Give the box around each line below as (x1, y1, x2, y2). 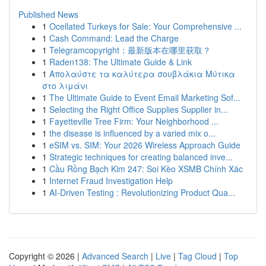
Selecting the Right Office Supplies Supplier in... (49, 103, 228, 115)
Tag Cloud (178, 250, 217, 262)
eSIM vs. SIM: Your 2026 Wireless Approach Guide (49, 139, 240, 151)
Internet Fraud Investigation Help (49, 175, 173, 186)
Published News (18, 8, 78, 20)
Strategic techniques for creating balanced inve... (49, 151, 233, 163)
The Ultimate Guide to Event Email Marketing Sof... (49, 91, 240, 103)
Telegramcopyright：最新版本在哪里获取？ (49, 44, 211, 56)
